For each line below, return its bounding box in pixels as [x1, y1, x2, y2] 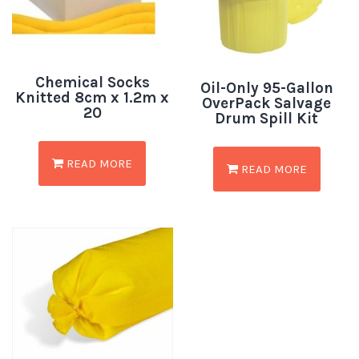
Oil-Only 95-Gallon [200, 79, 333, 97]
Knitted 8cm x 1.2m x [15, 89, 170, 107]
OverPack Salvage [202, 94, 332, 112]
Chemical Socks [34, 74, 150, 92]
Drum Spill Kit [215, 109, 319, 127]
